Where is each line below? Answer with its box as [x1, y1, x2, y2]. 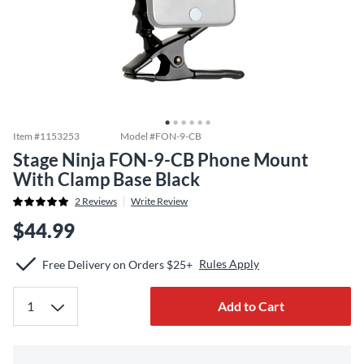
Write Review [131, 195, 188, 207]
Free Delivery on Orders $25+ [42, 257, 193, 271]
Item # [13, 130, 40, 142]
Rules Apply [199, 257, 259, 271]
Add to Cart [217, 298, 284, 314]
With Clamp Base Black [13, 168, 200, 190]
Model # [120, 130, 155, 142]
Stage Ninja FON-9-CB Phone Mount [13, 149, 309, 171]
